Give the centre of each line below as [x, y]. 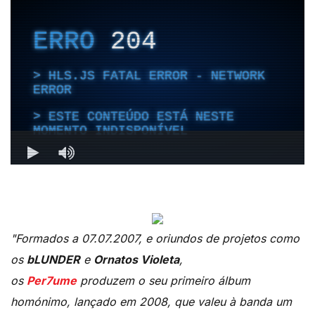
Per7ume [52, 281]
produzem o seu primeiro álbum [163, 281]
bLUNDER [53, 260]
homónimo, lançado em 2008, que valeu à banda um [151, 302]
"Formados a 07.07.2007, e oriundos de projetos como [155, 239]
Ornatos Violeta [136, 260]
